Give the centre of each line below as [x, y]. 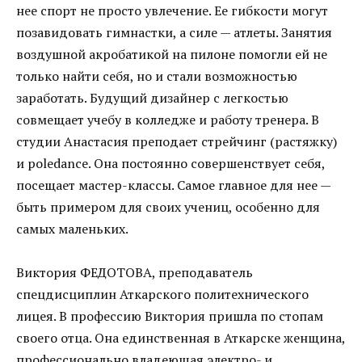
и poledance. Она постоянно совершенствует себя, [170, 164]
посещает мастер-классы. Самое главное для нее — [173, 185]
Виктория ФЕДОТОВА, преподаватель [135, 273]
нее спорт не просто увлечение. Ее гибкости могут [172, 11]
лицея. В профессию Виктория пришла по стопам [170, 316]
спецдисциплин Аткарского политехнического [162, 295]
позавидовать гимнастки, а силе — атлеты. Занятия [174, 33]
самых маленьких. [72, 229]
